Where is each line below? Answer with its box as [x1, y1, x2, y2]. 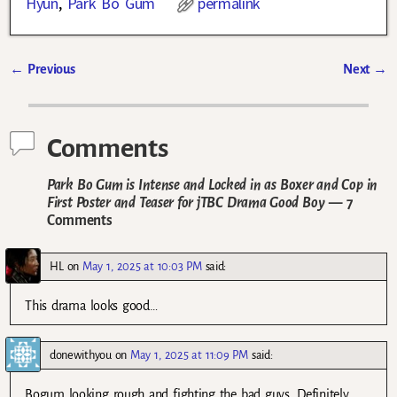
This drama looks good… [25, 299, 158, 314]
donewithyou [50, 348, 112, 362]
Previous [23, 61, 75, 76]
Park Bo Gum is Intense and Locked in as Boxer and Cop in [47, 177, 378, 193]
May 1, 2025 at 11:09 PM [130, 348, 248, 362]
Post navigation [10, 78, 141, 100]
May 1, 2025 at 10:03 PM [82, 260, 202, 274]
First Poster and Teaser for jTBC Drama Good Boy [47, 195, 325, 211]
